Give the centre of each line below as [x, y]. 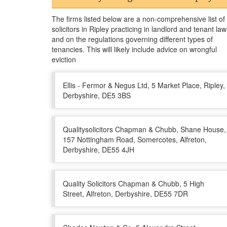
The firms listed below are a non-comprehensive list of [138, 19]
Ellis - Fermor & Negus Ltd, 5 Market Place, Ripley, [144, 85]
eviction [64, 59]
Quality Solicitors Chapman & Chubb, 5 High [134, 183]
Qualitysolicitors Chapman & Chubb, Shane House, [144, 129]
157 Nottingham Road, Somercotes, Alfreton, [135, 139]
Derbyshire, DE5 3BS [97, 95]
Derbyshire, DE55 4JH [99, 149]
